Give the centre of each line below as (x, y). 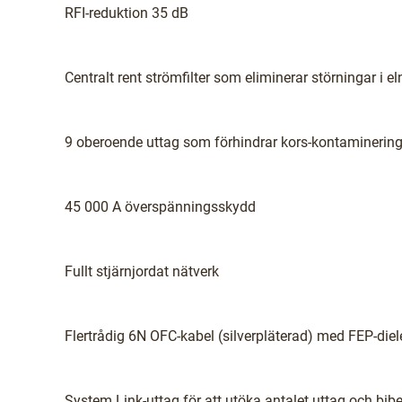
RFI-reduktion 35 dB (127, 13)
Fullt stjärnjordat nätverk (142, 271)
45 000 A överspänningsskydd (160, 207)
